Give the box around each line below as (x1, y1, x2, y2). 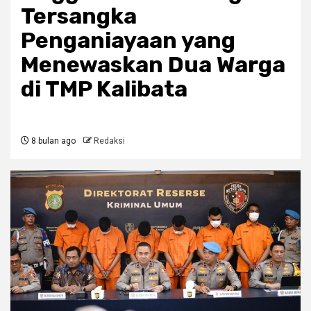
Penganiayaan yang (21, 27, 235, 54)
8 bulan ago (29, 136, 76, 146)
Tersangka (21, 3, 137, 30)
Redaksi (94, 136, 125, 146)
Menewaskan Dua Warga (21, 51, 285, 78)
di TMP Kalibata (21, 76, 187, 103)
